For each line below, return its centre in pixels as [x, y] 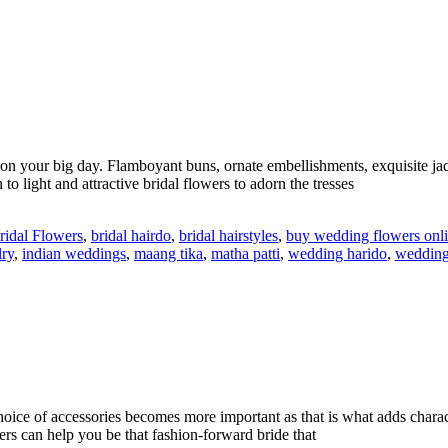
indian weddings [74, 253]
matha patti [245, 253]
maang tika [168, 253]
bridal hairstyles [228, 235]
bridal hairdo [131, 235]
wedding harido [337, 253]
